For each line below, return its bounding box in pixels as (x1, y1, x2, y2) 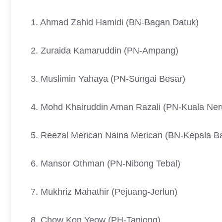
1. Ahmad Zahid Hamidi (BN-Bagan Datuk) (31, 17, 199, 27)
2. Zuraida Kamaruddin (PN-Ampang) (31, 46, 178, 55)
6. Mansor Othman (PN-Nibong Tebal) (31, 159, 180, 168)
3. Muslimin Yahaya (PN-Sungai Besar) (31, 74, 185, 84)
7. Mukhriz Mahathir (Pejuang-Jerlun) (31, 187, 177, 197)
